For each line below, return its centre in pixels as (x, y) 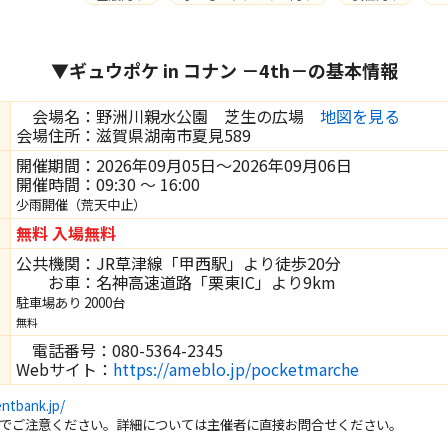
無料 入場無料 (66, 232)
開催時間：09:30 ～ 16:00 (108, 183)
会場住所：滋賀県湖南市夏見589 (133, 134)
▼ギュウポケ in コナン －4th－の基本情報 (224, 70)
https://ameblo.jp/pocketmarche (236, 368)
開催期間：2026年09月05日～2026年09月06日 (184, 164)
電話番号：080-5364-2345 (119, 349)
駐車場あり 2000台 (70, 302)
